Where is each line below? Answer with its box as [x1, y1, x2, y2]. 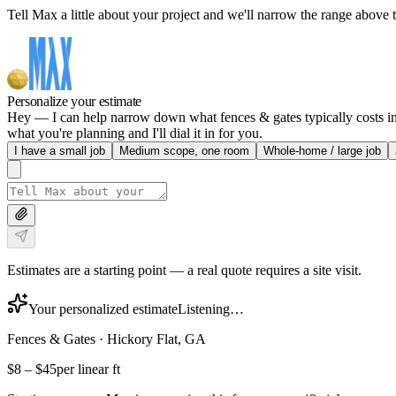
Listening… [178, 301, 244, 316]
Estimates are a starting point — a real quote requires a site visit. [7, 262, 362, 278]
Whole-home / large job [263, 143, 381, 157]
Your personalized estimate [28, 301, 178, 316]
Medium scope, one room [119, 143, 249, 157]
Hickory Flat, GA [107, 331, 206, 346]
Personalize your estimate [7, 93, 141, 109]
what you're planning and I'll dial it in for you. [7, 125, 263, 141]
